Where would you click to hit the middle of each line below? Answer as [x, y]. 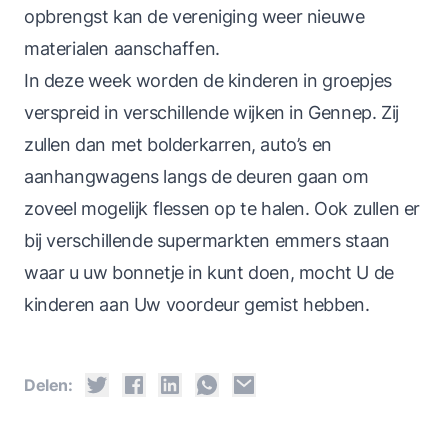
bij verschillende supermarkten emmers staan [207, 240]
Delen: [48, 385]
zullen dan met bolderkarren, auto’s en [178, 144]
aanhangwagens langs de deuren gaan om [196, 176]
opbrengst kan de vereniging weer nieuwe [194, 16]
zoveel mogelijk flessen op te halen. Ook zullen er [222, 208]
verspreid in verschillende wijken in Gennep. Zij [211, 112]
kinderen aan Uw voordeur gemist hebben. [197, 304]
